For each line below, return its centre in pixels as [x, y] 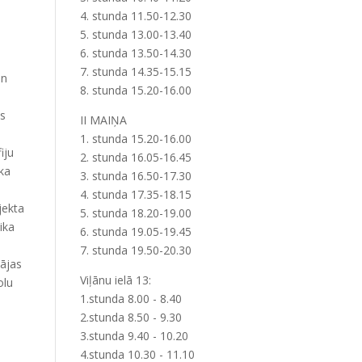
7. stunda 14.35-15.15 [135, 71]
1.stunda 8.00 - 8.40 [130, 298]
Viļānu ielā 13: [115, 280]
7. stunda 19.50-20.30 [135, 250]
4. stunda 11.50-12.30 [135, 15]
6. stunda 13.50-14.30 [135, 53]
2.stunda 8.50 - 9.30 [130, 317]
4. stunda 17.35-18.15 [135, 194]
